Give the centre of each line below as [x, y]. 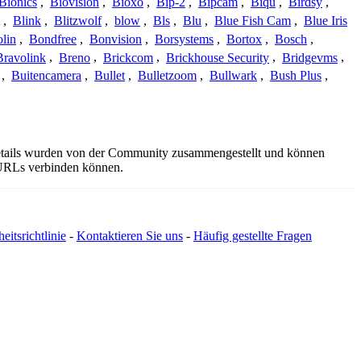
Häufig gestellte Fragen [253, 236]
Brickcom [128, 57]
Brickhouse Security [218, 57]
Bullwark [233, 76]
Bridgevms [310, 57]
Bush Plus [296, 76]
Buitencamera [46, 76]
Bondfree [53, 39]
